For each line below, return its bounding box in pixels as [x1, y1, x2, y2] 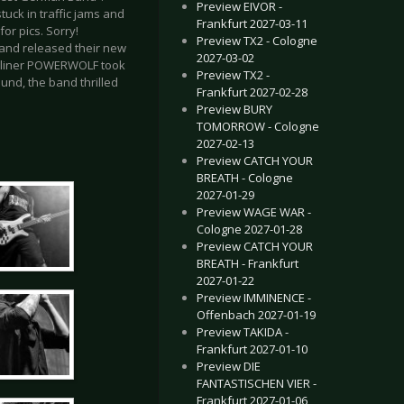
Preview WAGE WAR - [197, 204, 311, 220]
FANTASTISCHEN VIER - [197, 375, 317, 391]
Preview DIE [197, 358, 261, 374]
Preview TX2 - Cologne [197, 32, 317, 49]
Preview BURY [197, 101, 272, 117]
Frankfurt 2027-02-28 [197, 84, 308, 100]
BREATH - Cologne [197, 170, 293, 186]
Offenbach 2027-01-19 [197, 307, 316, 323]
